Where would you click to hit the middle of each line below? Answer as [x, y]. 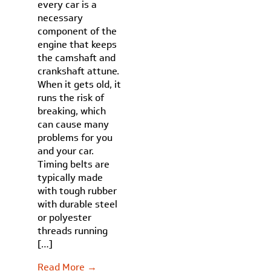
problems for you [75, 138]
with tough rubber [77, 191]
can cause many [73, 124]
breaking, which [72, 111]
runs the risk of [71, 98]
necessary [60, 18]
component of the [77, 31]
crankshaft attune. [79, 71]
